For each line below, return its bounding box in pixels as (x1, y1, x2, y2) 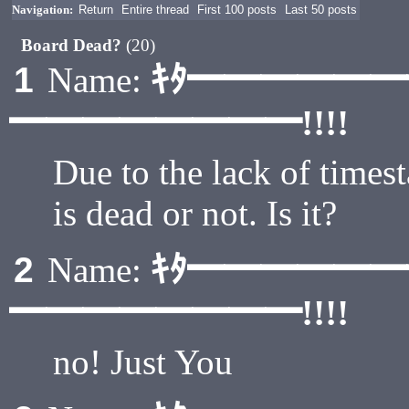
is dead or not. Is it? (53, 194, 337, 233)
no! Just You (53, 342, 233, 382)
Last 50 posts (285, 3, 357, 16)
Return (79, 3, 113, 16)
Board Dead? (21, 36, 127, 55)
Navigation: (12, 3, 73, 16)
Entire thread (121, 3, 189, 16)
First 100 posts (197, 3, 277, 16)
